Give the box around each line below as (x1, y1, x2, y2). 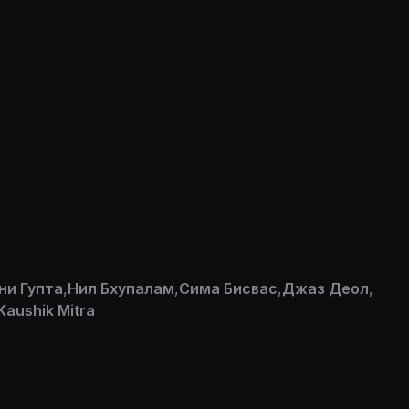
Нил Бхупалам (68, 279, 174, 298)
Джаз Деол (282, 279, 369, 298)
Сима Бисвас (179, 279, 278, 298)
